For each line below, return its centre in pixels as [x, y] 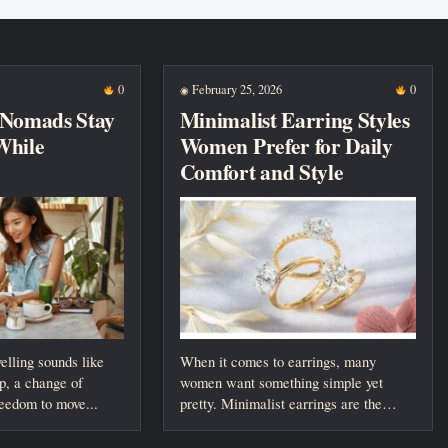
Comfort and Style [261, 172]
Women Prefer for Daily [286, 146]
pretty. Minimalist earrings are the [280, 403]
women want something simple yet [281, 382]
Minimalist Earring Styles [294, 120]
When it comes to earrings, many [277, 361]
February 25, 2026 [235, 89]
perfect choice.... [229, 424]
